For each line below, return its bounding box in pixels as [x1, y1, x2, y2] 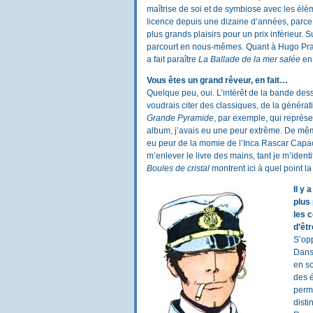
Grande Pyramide [147, 113, 214, 124]
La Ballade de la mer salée [198, 54, 300, 65]
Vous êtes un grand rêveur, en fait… [147, 75, 288, 86]
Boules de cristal [147, 163, 210, 174]
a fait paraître [147, 54, 198, 65]
